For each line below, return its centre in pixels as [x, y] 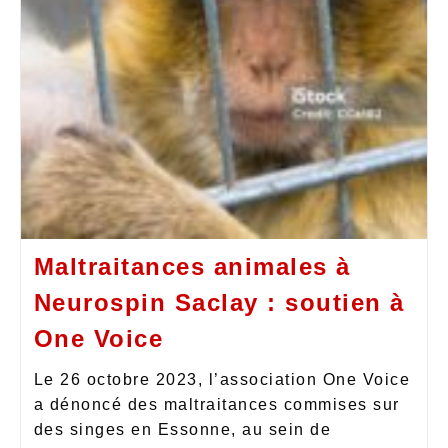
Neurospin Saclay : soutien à [219, 302]
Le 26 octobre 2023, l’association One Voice [221, 379]
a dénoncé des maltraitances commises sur [216, 404]
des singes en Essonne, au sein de [182, 429]
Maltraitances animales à [192, 266]
